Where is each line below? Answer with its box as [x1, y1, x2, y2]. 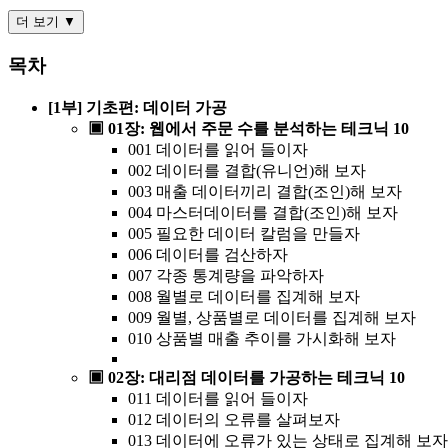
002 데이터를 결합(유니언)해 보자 [128, 161, 366, 179]
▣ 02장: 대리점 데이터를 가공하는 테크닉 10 [88, 368, 405, 386]
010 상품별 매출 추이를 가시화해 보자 [128, 329, 396, 347]
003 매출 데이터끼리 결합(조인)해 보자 [128, 182, 402, 200]
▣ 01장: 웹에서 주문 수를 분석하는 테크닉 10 [88, 119, 409, 137]
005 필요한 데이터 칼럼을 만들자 [128, 224, 360, 242]
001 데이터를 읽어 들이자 [128, 140, 308, 158]
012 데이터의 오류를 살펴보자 [128, 410, 340, 428]
